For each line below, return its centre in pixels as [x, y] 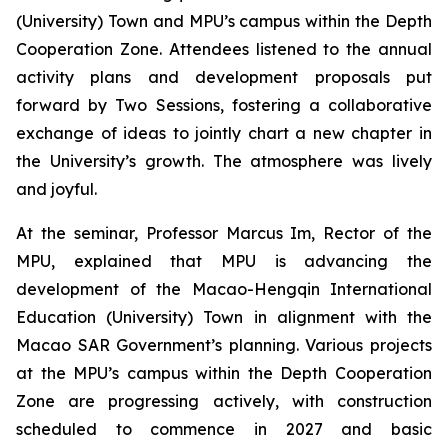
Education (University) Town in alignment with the [224, 317]
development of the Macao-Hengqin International [224, 289]
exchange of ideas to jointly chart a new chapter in [224, 133]
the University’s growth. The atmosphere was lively [224, 161]
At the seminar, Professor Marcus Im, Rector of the [224, 233]
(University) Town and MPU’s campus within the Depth [224, 21]
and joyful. [56, 189]
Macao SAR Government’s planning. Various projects [224, 345]
